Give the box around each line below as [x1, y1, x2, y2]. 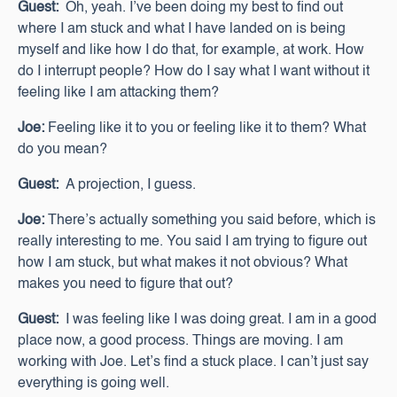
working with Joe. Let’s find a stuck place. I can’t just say [18, 355, 369, 370]
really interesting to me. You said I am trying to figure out [18, 235, 367, 249]
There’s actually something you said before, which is [44, 214, 376, 228]
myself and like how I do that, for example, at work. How [18, 43, 364, 58]
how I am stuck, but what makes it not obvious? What [18, 256, 347, 270]
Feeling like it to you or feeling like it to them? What [44, 121, 366, 136]
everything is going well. [18, 377, 169, 391]
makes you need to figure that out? [18, 277, 233, 292]
